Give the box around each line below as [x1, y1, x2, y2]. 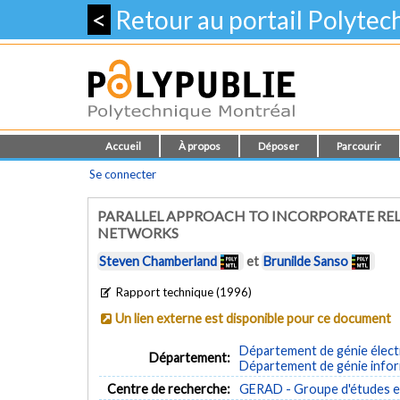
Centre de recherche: [107, 380, 231, 396]
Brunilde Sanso [263, 254, 348, 270]
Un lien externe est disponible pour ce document [115, 310, 392, 326]
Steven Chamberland [99, 254, 217, 270]
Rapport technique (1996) [113, 284, 253, 299]
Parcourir [337, 140, 381, 152]
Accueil [105, 140, 141, 152]
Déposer [258, 140, 299, 152]
